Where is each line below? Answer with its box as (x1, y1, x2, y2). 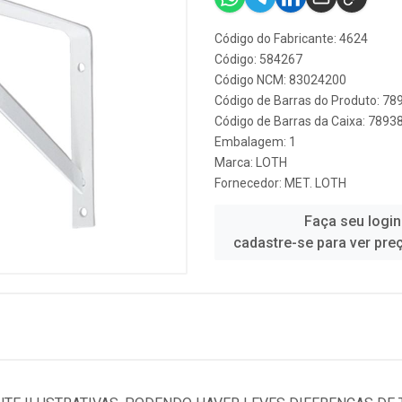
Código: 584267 (214, 52, 302, 66)
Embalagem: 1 (214, 135, 296, 149)
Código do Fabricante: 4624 (214, 31, 368, 46)
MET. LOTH (284, 176, 346, 190)
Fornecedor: (214, 176, 284, 190)
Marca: (214, 155, 256, 170)
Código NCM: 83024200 (214, 73, 346, 87)
